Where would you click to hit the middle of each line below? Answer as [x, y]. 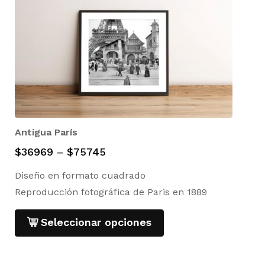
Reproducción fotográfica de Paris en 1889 [111, 192]
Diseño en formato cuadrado [80, 175]
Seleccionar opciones [96, 222]
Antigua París [46, 132]
